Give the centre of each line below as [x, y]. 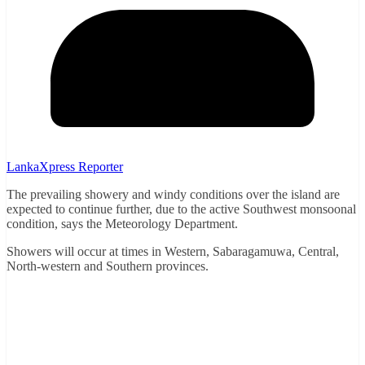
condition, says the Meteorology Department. [122, 223]
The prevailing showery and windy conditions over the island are [173, 194]
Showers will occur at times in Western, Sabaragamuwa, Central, [173, 251]
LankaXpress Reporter [65, 166]
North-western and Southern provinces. [108, 266]
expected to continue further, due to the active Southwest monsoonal [181, 209]
